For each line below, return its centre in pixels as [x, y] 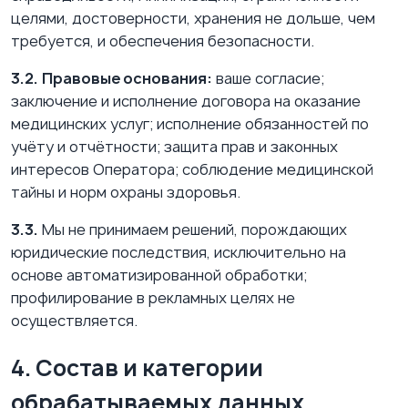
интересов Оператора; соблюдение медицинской [192, 170]
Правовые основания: [127, 79]
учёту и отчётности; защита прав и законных [174, 147]
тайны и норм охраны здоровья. [126, 193]
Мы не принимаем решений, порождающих [193, 230]
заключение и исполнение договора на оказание [186, 102]
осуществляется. [74, 321]
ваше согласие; [268, 79]
